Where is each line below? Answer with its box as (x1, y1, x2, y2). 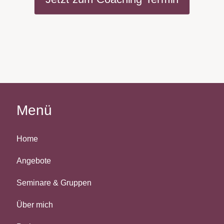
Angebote (16, 156, 51, 165)
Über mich (16, 200, 53, 209)
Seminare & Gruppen (16, 178, 91, 187)
